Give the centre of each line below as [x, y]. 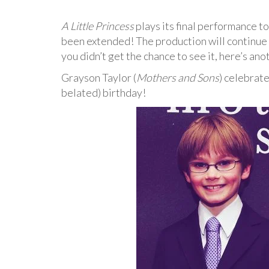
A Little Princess [98, 26]
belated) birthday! [104, 92]
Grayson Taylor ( [99, 77]
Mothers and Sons [178, 77]
